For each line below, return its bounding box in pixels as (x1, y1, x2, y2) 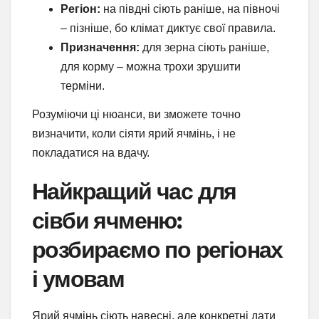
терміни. (61, 79, 105, 92)
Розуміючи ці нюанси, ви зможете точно (32, 108, 241, 120)
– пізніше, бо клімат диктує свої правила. (61, 21, 276, 34)
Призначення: (61, 41, 140, 53)
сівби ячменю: (32, 206, 182, 234)
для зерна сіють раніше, (140, 41, 269, 53)
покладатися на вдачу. (32, 146, 150, 159)
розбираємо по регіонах (32, 235, 283, 263)
